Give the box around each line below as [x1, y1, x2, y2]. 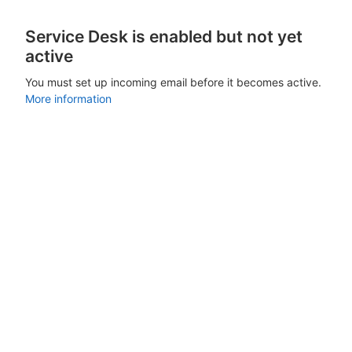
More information [25, 91, 112, 105]
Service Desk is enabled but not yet [25, 26, 302, 46]
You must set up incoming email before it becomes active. [25, 75, 321, 89]
